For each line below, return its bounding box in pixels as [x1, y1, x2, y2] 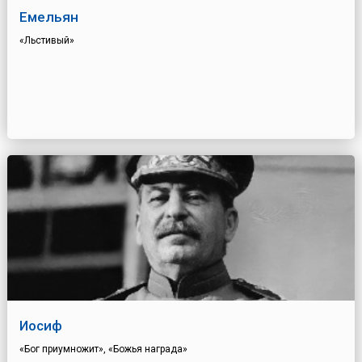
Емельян [19, 9, 78, 26]
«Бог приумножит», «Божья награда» [19, 343, 187, 356]
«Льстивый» [19, 35, 74, 47]
